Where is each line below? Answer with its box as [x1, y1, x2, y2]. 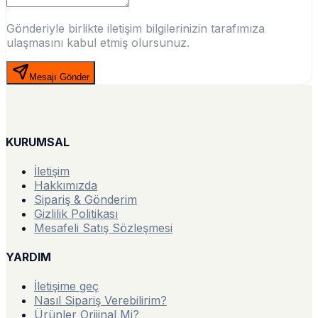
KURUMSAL [6, 134, 70, 149]
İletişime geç [34, 279, 99, 294]
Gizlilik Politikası [34, 206, 118, 221]
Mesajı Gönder [29, 72, 89, 83]
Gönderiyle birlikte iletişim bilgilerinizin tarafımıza [6, 21, 265, 36]
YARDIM [6, 250, 51, 265]
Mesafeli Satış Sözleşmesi [34, 220, 172, 235]
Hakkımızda [34, 177, 97, 192]
